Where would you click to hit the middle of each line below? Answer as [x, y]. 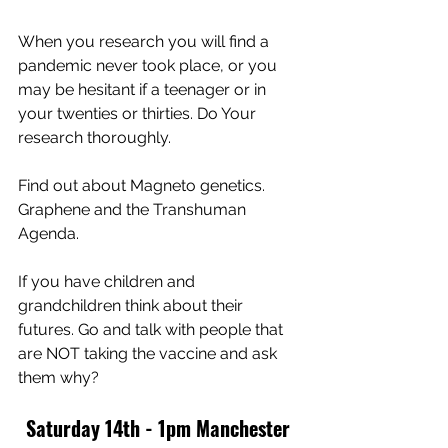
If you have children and [108, 281]
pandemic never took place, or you [149, 65]
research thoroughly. [96, 137]
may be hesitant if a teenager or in [144, 89]
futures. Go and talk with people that [152, 329]
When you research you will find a [145, 41]
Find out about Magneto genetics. [143, 185]
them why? [58, 377]
